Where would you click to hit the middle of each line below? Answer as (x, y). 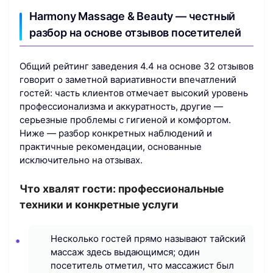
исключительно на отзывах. (81, 160)
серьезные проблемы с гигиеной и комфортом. (125, 120)
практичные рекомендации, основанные (111, 147)
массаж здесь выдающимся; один (125, 252)
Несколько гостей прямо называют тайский (148, 238)
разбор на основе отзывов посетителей (135, 32)
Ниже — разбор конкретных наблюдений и (116, 133)
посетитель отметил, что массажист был (142, 265)
